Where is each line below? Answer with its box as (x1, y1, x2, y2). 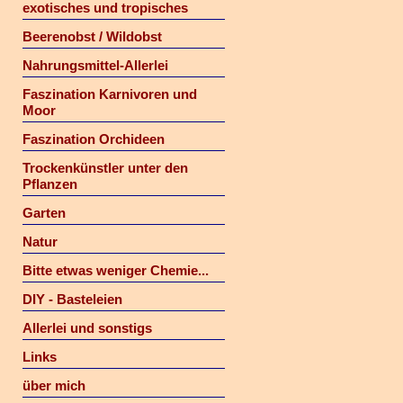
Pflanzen (22, 176, 77, 192)
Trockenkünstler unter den (22, 160, 188, 175)
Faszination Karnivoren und (22, 86, 197, 102)
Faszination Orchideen (22, 131, 165, 147)
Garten (22, 205, 66, 220)
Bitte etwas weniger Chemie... (22, 263, 209, 278)
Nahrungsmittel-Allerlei (22, 58, 168, 73)
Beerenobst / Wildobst (22, 29, 162, 44)
